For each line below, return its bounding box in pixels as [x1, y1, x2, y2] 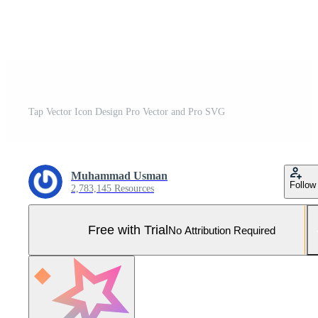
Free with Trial [88, 222, 168, 237]
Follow [290, 180, 316, 191]
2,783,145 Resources [71, 183, 154, 194]
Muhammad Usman [71, 170, 168, 182]
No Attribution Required [168, 224, 275, 236]
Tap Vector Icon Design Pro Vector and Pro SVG [28, 106, 225, 118]
